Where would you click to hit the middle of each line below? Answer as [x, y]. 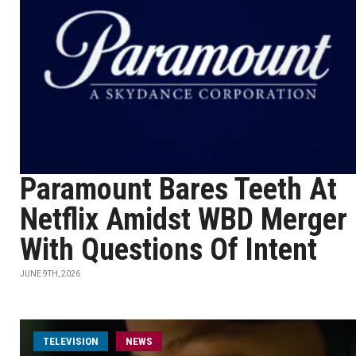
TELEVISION [71, 341]
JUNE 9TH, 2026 [50, 274]
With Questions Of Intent [168, 250]
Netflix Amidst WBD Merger [184, 219]
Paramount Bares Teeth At [178, 189]
